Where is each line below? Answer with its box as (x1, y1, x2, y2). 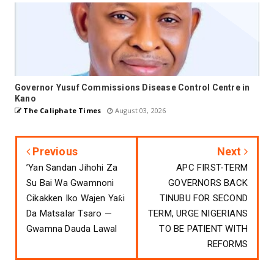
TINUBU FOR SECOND (159, 193, 248, 204)
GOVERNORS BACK (168, 177, 248, 189)
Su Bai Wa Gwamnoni (26, 177, 114, 189)
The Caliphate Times (21, 106, 102, 116)
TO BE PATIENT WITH (159, 223, 248, 235)
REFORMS (207, 239, 248, 250)
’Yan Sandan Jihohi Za (26, 162, 118, 174)
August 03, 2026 (113, 106, 166, 116)
